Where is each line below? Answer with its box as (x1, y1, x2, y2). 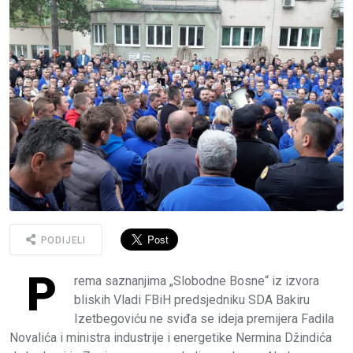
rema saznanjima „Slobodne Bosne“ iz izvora (74, 273, 319, 288)
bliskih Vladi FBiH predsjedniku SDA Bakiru (74, 292, 310, 307)
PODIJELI (37, 235, 87, 247)
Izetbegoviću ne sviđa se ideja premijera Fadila (74, 310, 334, 326)
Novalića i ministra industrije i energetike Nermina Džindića (9, 329, 332, 345)
